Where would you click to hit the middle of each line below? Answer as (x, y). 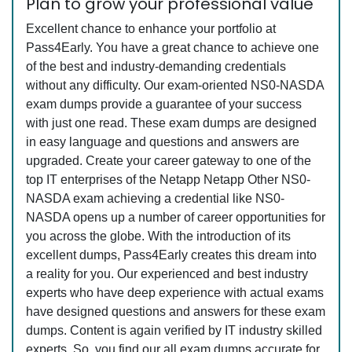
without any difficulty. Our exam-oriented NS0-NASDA (175, 85)
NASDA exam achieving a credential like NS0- (155, 198)
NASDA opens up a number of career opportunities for (176, 217)
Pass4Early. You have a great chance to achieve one (172, 48)
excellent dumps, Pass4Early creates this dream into (171, 255)
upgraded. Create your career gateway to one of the (169, 161)
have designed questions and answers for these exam (176, 312)
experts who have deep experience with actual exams (175, 293)
